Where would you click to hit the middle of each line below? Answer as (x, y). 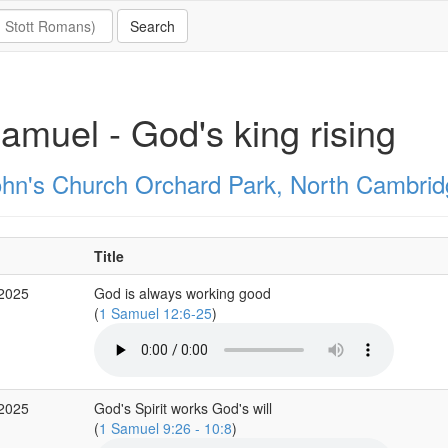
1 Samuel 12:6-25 (155, 313)
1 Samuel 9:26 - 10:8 (165, 428)
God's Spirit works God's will (182, 408)
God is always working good (182, 293)
